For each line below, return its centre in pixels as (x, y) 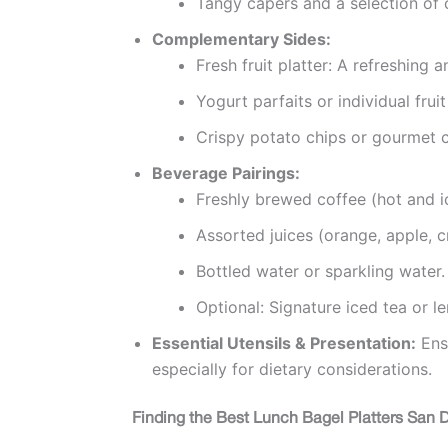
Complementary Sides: (241, 38)
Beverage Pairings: (226, 172)
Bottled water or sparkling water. (320, 270)
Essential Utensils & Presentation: (284, 342)
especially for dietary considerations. (292, 368)
